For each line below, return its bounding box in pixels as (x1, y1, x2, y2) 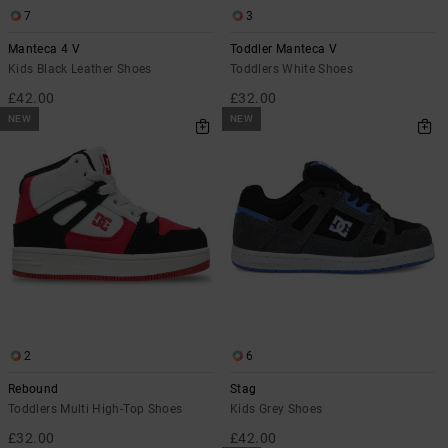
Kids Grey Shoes (230, 402, 323, 416)
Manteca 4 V (8, 41, 80, 56)
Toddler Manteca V (230, 41, 338, 56)
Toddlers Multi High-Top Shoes (8, 402, 183, 416)
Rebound (8, 382, 59, 396)
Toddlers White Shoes (230, 61, 354, 76)
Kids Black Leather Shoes (8, 61, 152, 76)
